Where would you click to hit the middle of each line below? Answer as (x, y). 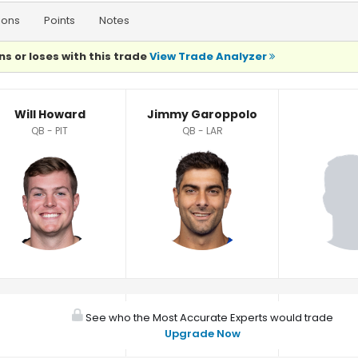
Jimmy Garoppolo (202, 114)
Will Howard (50, 114)
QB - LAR (202, 131)
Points (60, 20)
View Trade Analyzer (209, 56)
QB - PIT (50, 131)
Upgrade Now (202, 334)
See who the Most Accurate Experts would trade (208, 318)
